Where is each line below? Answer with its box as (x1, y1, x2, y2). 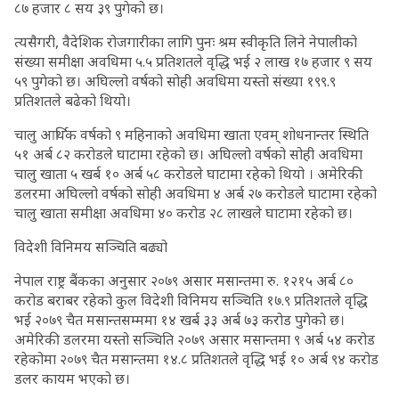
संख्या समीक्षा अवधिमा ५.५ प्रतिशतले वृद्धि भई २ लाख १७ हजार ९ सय (14, 52, 372, 71)
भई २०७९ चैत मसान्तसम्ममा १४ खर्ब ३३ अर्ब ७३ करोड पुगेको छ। (14, 310, 345, 330)
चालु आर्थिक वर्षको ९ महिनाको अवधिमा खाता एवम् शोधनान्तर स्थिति (14, 125, 369, 144)
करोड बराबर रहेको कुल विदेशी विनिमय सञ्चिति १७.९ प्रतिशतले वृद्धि (14, 290, 368, 310)
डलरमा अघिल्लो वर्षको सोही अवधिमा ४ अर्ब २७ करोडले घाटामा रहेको (14, 183, 377, 203)
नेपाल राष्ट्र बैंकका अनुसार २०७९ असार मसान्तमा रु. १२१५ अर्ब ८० (14, 271, 354, 290)
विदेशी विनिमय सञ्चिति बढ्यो (14, 237, 167, 256)
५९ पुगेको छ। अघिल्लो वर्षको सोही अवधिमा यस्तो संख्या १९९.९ (14, 71, 336, 91)
